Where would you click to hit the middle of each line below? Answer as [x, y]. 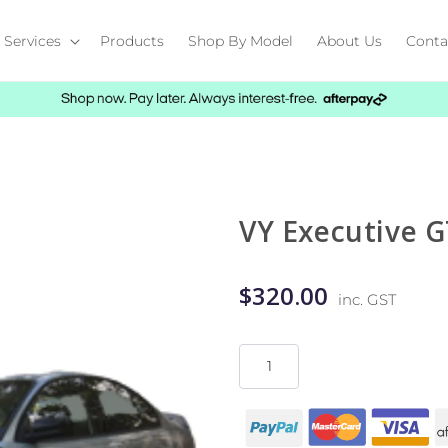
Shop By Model [241, 40]
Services [33, 40]
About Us [350, 40]
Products [132, 40]
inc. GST [367, 299]
